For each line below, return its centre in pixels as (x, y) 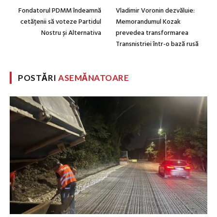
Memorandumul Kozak (148, 22)
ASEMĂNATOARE (94, 78)
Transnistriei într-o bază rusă (157, 45)
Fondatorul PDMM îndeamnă (60, 11)
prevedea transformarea (152, 33)
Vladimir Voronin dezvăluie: (155, 11)
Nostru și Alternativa (71, 33)
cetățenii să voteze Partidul (61, 22)
